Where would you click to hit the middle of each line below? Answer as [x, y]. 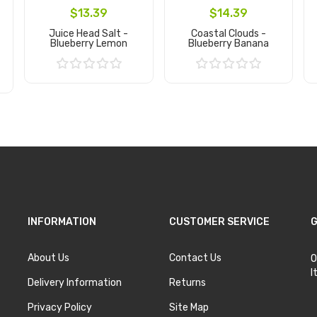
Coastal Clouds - [228, 33]
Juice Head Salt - [89, 33]
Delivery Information [75, 282]
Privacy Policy [60, 307]
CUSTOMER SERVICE [219, 221]
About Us [48, 258]
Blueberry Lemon [88, 43]
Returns [188, 282]
